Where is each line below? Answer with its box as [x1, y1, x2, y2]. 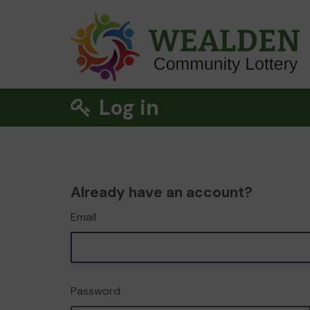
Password [71, 284, 120, 298]
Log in [94, 94, 160, 121]
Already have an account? [71, 183, 253, 202]
